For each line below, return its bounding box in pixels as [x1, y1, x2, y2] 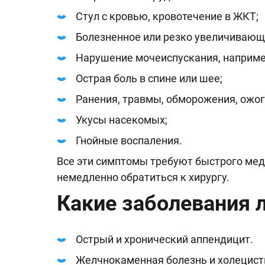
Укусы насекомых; [76, 114, 167, 126]
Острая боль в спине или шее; [76, 72, 222, 85]
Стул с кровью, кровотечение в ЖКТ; [76, 10, 258, 22]
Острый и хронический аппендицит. [76, 233, 253, 245]
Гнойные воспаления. [76, 134, 182, 147]
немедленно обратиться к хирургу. [57, 171, 230, 183]
